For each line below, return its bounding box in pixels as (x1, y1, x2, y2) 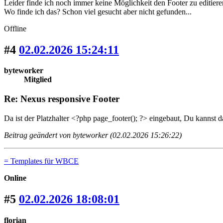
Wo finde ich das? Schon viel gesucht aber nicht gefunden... (4, 7, 192, 16)
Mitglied (24, 75, 52, 84)
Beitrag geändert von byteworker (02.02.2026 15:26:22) (4, 130, 182, 139)
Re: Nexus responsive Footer (4, 94, 119, 105)
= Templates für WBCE (4, 156, 79, 165)
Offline (4, 24, 26, 33)
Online (4, 173, 26, 182)
